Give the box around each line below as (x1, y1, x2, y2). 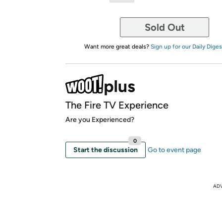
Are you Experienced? (65, 115, 134, 124)
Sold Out (144, 21, 185, 33)
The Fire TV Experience (65, 99, 168, 111)
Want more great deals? (84, 43, 151, 50)
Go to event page (148, 146, 201, 154)
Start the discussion (73, 146, 138, 154)
